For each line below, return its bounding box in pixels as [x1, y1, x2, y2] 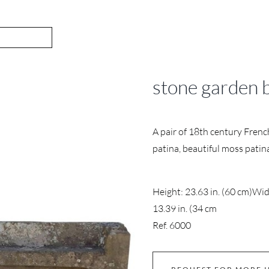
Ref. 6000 [153, 219, 191, 231]
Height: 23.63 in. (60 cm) [153, 186, 252, 198]
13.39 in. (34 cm [153, 202, 217, 214]
